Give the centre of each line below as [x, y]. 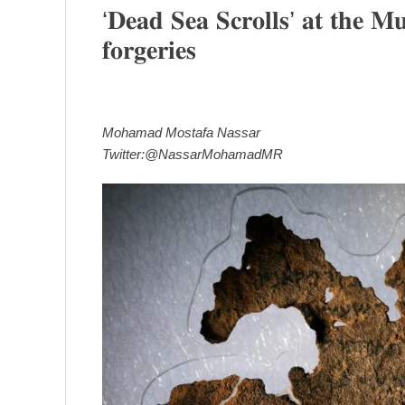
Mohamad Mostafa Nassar [181, 132]
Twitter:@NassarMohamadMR [193, 154]
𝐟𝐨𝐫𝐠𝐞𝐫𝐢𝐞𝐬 [149, 50]
